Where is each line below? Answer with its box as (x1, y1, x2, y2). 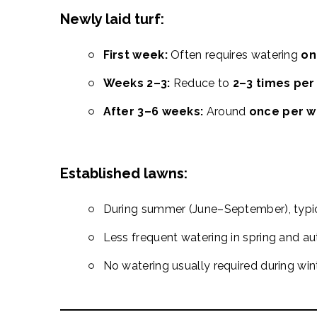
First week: (103, 48, 168, 62)
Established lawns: (59, 165, 188, 182)
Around (203, 105, 249, 118)
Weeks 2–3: (103, 76, 171, 90)
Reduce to (170, 76, 233, 90)
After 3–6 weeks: (103, 105, 204, 118)
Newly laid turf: (59, 11, 164, 28)
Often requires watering (167, 48, 301, 62)
